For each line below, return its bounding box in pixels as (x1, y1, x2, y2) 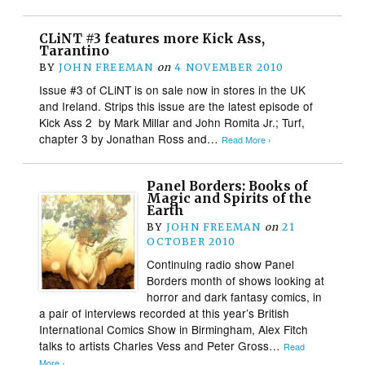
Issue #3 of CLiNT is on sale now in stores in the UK (39, 81, 306, 98)
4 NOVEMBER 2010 (174, 60, 284, 73)
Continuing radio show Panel (147, 255, 295, 272)
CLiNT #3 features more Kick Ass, (39, 30, 266, 46)
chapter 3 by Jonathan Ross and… (39, 130, 222, 147)
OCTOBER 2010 (147, 235, 235, 248)
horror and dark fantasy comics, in (147, 288, 323, 305)
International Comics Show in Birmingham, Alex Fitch (39, 320, 309, 337)
